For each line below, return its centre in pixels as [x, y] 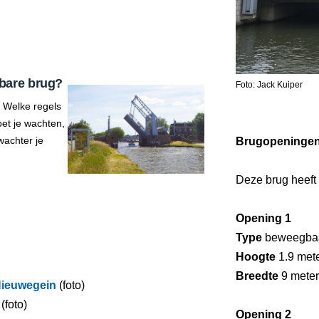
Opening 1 [263, 218]
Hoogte [256, 256]
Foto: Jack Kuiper [269, 84]
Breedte [257, 276]
